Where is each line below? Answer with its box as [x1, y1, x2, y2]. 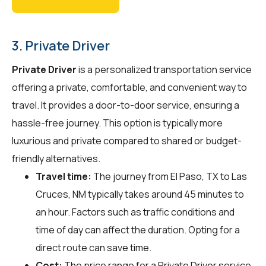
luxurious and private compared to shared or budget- [12, 134, 242, 147]
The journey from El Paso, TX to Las [91, 169, 247, 183]
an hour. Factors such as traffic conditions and [36, 205, 235, 218]
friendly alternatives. [12, 151, 100, 165]
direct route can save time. [36, 240, 151, 254]
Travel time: [36, 169, 91, 183]
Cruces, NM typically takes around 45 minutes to [36, 187, 244, 201]
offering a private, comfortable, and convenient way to [12, 80, 247, 94]
